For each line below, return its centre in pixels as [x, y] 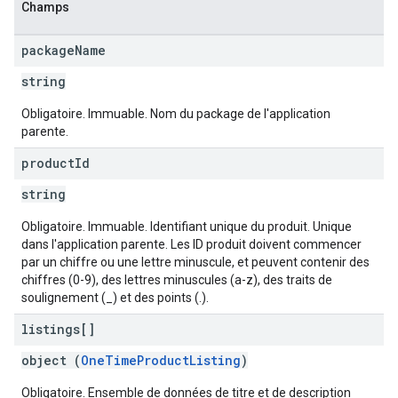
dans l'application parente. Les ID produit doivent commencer [191, 244]
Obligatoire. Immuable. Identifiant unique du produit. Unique [187, 227]
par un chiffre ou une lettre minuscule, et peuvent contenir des [195, 262]
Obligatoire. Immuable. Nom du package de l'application [176, 114]
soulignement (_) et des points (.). [115, 298]
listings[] [58, 329]
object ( [51, 360]
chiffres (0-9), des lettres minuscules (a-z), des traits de [177, 280]
